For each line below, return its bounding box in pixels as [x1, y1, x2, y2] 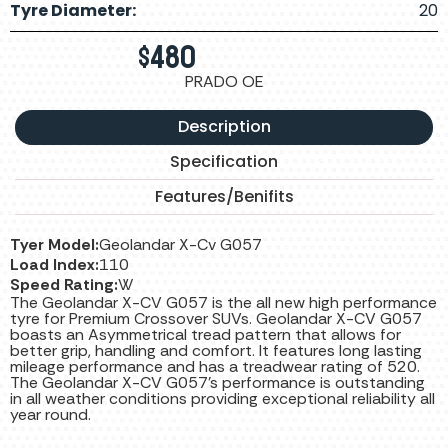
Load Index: [10, 254, 99, 276]
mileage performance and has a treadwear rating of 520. [10, 356, 420, 378]
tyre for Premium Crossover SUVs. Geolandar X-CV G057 [10, 308, 422, 330]
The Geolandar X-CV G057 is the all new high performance [10, 292, 437, 314]
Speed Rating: [10, 274, 118, 296]
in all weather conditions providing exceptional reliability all [10, 388, 435, 410]
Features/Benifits [154, 185, 294, 209]
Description [177, 115, 271, 139]
